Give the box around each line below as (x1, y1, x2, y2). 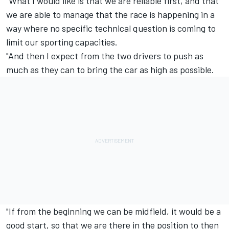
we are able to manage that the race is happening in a (6, 8, 215, 20)
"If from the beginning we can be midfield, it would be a (6, 205, 221, 217)
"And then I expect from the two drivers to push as (6, 50, 203, 61)
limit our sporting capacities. (6, 36, 118, 48)
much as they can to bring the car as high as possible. (6, 63, 216, 75)
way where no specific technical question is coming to (6, 22, 216, 34)
